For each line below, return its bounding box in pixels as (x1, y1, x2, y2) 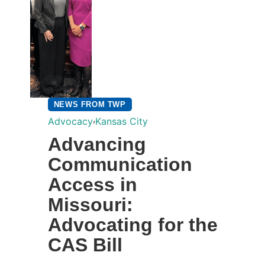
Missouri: (47, 193, 133, 215)
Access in (47, 173, 137, 195)
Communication (47, 153, 192, 175)
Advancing (47, 133, 146, 155)
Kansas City (95, 115, 148, 127)
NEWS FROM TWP (53, 99, 126, 109)
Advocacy (47, 115, 93, 127)
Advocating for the (47, 214, 218, 235)
